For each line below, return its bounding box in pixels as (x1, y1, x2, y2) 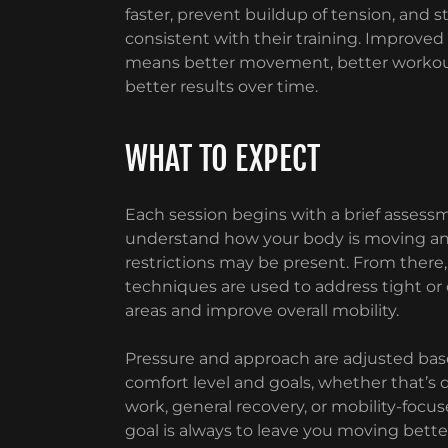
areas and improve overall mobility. (124, 301, 399, 320)
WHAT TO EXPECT (124, 139, 320, 179)
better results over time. (124, 77, 318, 96)
